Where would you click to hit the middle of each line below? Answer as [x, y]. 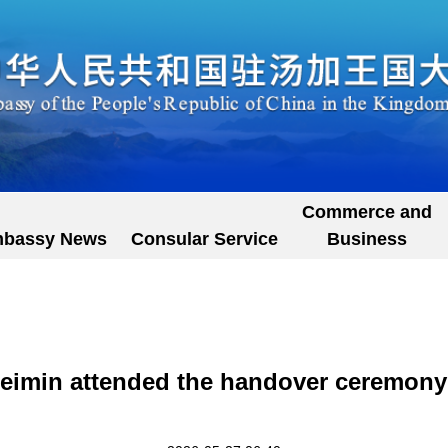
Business [367, 239]
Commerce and [367, 212]
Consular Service [204, 239]
